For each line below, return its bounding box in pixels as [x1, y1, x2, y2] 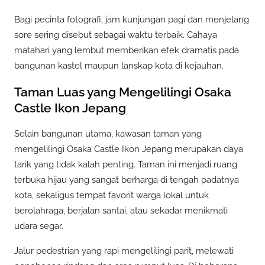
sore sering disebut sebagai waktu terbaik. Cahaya [14, 30, 217, 41]
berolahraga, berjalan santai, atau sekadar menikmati [14, 205, 228, 216]
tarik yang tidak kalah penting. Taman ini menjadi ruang [14, 159, 237, 170]
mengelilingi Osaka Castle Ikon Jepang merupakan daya [14, 144, 243, 155]
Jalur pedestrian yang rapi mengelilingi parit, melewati [14, 245, 234, 256]
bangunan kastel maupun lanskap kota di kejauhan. [14, 60, 224, 72]
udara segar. [14, 221, 63, 232]
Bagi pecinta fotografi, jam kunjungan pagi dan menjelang [14, 14, 249, 25]
